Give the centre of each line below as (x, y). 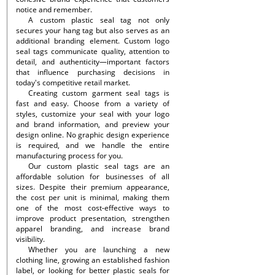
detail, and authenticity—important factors (93, 62)
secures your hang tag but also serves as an (93, 30)
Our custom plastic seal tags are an (99, 166)
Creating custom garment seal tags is (99, 93)
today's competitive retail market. (73, 83)
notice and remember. (54, 10)
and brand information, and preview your (93, 124)
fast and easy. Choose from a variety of (93, 103)
